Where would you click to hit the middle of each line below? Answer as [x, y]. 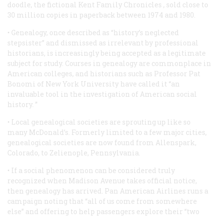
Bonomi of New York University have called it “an [94, 84]
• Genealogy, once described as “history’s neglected [93, 32]
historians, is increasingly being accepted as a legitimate [107, 53]
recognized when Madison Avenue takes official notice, [102, 180]
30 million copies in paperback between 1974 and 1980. [101, 15]
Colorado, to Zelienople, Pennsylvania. [74, 153]
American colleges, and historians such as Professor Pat [104, 73]
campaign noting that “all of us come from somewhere [102, 201]
